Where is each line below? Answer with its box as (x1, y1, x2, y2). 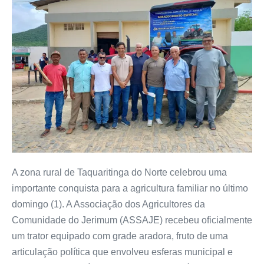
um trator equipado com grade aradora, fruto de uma (12, 230, 228, 241)
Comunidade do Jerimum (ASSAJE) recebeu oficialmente (12, 214, 252, 225)
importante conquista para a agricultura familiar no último (12, 183, 248, 193)
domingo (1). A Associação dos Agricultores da (12, 199, 205, 209)
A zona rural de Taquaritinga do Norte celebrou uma (12, 167, 227, 177)
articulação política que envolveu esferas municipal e (12, 246, 233, 257)
